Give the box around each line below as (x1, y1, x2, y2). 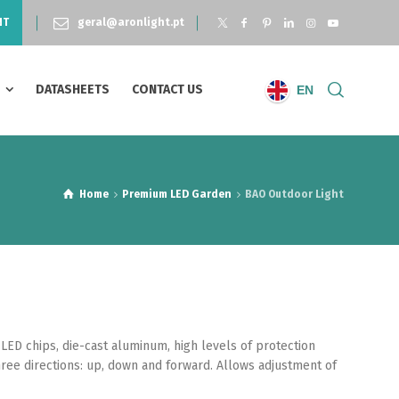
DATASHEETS (36, 82, 110, 97)
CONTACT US (132, 82, 203, 97)
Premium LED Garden (122, 188, 232, 200)
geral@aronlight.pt (77, 16, 185, 28)
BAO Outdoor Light (245, 188, 344, 200)
